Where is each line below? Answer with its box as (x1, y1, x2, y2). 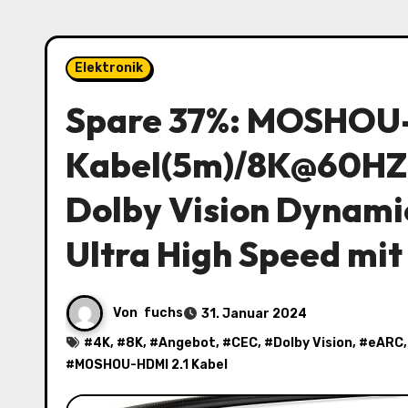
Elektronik (75, 60, 143, 76)
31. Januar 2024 (201, 305, 307, 321)
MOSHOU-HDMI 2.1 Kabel (75, 357, 228, 373)
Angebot (158, 335, 216, 352)
